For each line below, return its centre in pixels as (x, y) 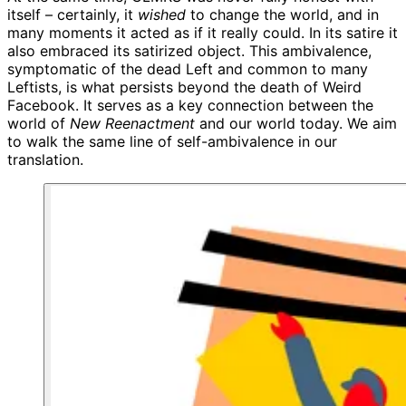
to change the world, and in (282, 15)
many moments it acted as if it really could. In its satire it (203, 33)
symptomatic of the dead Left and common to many (188, 69)
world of (39, 124)
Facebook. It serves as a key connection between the (190, 106)
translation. (45, 160)
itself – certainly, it (72, 15)
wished (162, 15)
